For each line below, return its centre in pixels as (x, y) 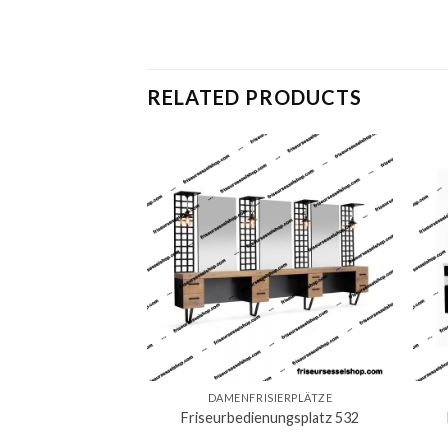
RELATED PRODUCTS (254, 97)
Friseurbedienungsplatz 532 (270, 417)
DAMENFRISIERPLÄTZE (270, 398)
